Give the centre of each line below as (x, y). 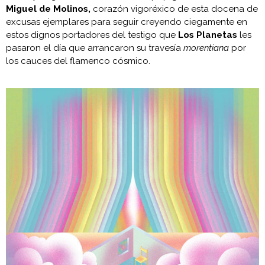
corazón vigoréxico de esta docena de (174, 9)
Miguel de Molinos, (48, 9)
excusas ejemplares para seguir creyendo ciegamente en (127, 22)
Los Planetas (208, 35)
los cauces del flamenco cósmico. (78, 61)
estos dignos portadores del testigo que (92, 35)
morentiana (206, 48)
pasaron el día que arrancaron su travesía (95, 48)
